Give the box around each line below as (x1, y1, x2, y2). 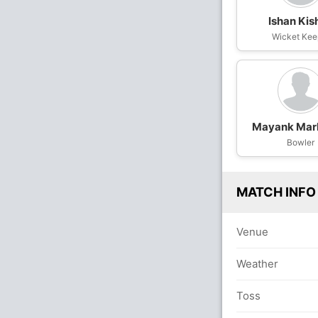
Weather (236, 257, 278, 270)
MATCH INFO (236, 185, 316, 199)
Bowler (287, 137, 315, 148)
